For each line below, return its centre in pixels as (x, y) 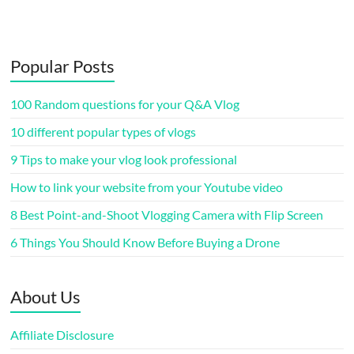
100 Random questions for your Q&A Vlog (125, 104)
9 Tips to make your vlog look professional (124, 160)
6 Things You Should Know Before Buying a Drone (145, 243)
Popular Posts (63, 66)
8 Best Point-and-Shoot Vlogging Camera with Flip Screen (167, 215)
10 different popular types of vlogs (104, 132)
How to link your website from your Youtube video (147, 187)
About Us (46, 297)
